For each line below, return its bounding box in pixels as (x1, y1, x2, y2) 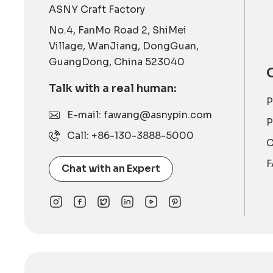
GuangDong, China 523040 (49, 55, 185, 68)
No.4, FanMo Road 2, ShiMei (49, 23, 187, 37)
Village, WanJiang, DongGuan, (49, 39, 199, 52)
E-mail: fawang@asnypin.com (67, 108, 213, 121)
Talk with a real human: (49, 81, 177, 95)
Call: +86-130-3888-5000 (67, 129, 194, 142)
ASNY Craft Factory (49, 2, 146, 16)
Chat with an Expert (62, 161, 161, 175)
